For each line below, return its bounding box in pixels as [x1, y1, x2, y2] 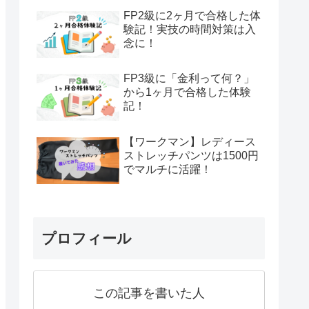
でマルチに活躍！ [123, 163, 212, 175]
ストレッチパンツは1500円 [123, 149, 259, 161]
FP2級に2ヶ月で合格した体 [123, 10, 261, 22]
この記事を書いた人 [93, 286, 205, 300]
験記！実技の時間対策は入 [123, 23, 256, 36]
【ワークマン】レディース [123, 135, 256, 148]
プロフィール [41, 230, 132, 246]
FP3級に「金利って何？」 [123, 72, 255, 85]
